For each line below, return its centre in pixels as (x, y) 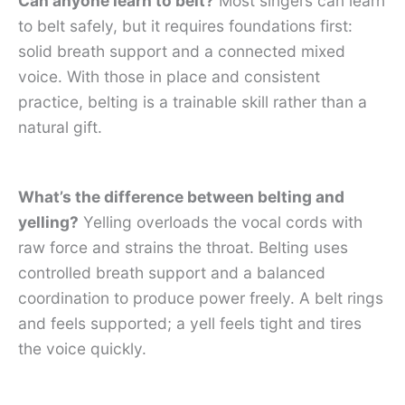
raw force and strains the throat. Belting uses (183, 248)
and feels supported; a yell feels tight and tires (190, 324)
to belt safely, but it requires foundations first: (185, 26)
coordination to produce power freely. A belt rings (201, 298)
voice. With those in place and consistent (169, 77)
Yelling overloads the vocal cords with (221, 222)
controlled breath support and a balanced (172, 273)
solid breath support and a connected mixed (182, 52)
